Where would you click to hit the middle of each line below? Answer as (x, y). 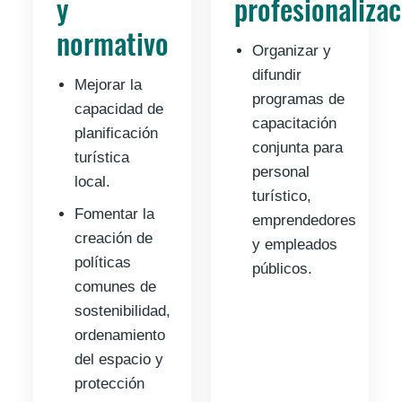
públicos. (282, 269)
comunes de (116, 287)
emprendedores (304, 221)
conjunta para (297, 148)
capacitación (294, 124)
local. (93, 182)
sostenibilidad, (123, 311)
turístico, (281, 197)
